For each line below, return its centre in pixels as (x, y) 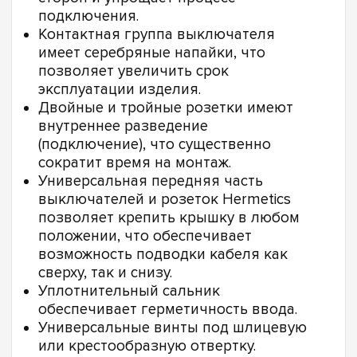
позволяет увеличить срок (133, 72)
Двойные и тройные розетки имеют (166, 108)
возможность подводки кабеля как (163, 255)
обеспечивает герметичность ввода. (168, 310)
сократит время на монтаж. (135, 163)
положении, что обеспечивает (145, 237)
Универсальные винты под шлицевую (173, 328)
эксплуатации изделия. (120, 90)
